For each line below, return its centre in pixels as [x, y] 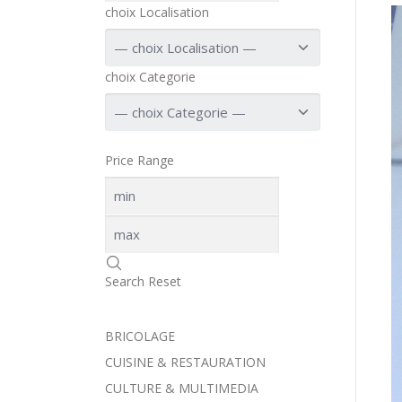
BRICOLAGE [140, 336]
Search [125, 281]
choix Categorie [150, 76]
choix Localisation [157, 12]
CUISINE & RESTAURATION [185, 362]
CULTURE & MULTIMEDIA [182, 388]
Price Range [140, 160]
